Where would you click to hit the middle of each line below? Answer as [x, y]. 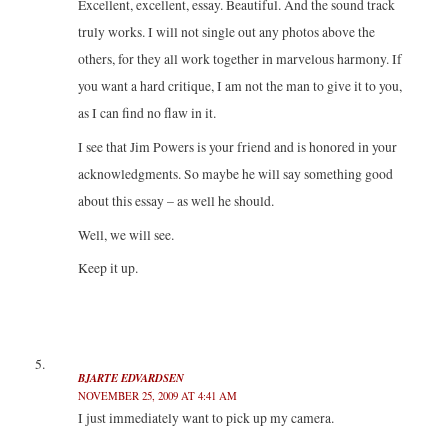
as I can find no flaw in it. [146, 112]
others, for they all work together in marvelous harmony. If [239, 58]
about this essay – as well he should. [175, 200]
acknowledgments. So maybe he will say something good [235, 173]
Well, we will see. [125, 234]
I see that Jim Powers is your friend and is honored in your [237, 146]
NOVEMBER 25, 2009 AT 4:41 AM [157, 395]
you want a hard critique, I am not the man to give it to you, [239, 85]
